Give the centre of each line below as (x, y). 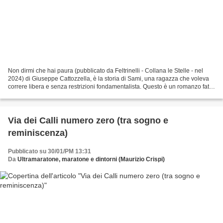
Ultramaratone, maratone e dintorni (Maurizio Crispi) (91, 160)
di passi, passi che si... (38, 95)
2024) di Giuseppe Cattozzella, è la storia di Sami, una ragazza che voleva (109, 79)
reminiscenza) (38, 133)
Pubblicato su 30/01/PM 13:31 (50, 152)
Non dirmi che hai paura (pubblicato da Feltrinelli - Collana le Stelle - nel (106, 71)
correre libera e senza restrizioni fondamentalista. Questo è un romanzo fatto (111, 87)
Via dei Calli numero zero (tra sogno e (88, 121)
